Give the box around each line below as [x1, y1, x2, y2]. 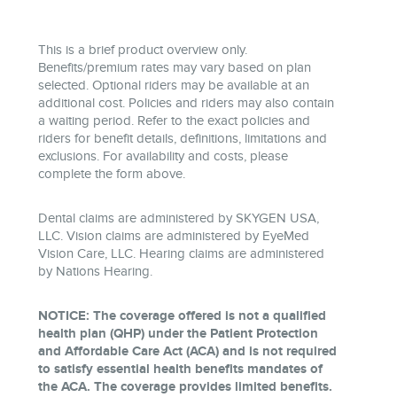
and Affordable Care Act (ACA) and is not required [38, 344, 337, 358]
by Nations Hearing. [38, 264, 152, 278]
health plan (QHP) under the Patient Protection [38, 326, 318, 340]
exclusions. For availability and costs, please [38, 149, 288, 163]
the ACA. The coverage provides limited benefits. [38, 379, 332, 393]
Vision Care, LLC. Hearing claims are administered [38, 246, 324, 261]
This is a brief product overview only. [38, 43, 247, 57]
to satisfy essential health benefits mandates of [38, 362, 323, 376]
